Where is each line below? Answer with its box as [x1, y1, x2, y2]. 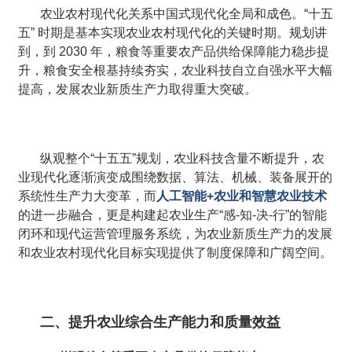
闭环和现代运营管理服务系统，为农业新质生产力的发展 [18, 227, 333, 241]
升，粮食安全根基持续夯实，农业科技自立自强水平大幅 [18, 64, 333, 78]
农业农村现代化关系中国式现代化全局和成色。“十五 [40, 7, 334, 21]
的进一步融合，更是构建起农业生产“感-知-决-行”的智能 [18, 208, 328, 222]
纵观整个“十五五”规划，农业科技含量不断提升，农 [40, 152, 325, 166]
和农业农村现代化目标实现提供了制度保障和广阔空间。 [18, 246, 333, 260]
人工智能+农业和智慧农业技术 [156, 189, 328, 203]
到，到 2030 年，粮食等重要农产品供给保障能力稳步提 [18, 45, 330, 59]
